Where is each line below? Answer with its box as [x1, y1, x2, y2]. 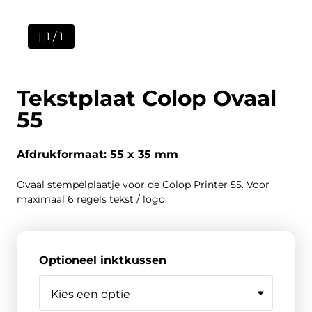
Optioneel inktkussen [39, 253, 166, 267]
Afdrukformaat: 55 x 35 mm [17, 148, 178, 161]
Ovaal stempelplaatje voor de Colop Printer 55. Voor [17, 178, 270, 191]
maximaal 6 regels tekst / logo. [17, 193, 167, 205]
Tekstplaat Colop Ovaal [17, 85, 276, 111]
